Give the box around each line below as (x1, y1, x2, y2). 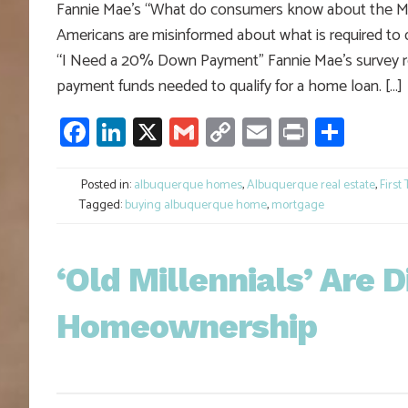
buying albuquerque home (125, 195, 267, 217)
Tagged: (76, 195, 125, 217)
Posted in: (78, 175, 134, 197)
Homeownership (56, 307, 317, 347)
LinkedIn (126, 108, 229, 157)
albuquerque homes (134, 175, 242, 197)
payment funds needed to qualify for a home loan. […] (56, 73, 403, 101)
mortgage (271, 195, 324, 217)
